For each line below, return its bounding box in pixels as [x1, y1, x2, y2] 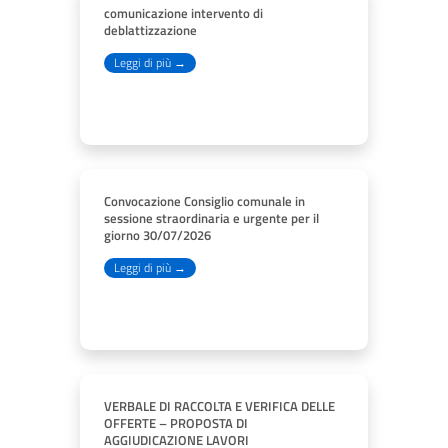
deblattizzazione [104, 20, 197, 40]
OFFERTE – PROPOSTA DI [104, 413, 248, 433]
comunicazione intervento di [104, 3, 263, 23]
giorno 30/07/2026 [104, 225, 211, 245]
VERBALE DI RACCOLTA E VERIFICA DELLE [104, 396, 335, 416]
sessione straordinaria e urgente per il [104, 208, 319, 228]
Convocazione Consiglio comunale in [104, 191, 305, 211]
